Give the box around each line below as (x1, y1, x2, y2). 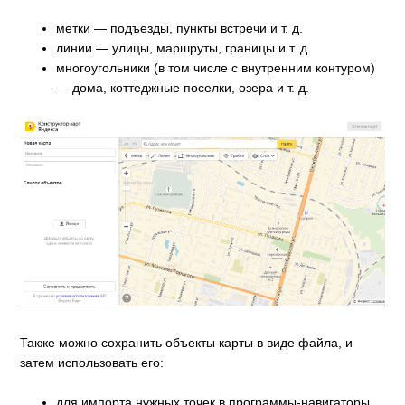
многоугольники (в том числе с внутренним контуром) (56, 60, 376, 75)
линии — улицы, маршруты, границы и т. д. (56, 40, 312, 55)
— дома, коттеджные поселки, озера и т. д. (56, 80, 310, 95)
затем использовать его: (20, 354, 165, 370)
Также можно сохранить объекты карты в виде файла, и (20, 334, 353, 350)
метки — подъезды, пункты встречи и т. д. (56, 20, 304, 35)
